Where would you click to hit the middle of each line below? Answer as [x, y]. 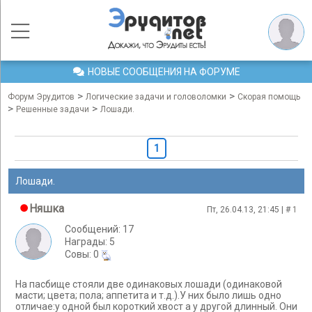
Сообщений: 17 [99, 229]
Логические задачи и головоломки [156, 97]
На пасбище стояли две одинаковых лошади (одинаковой [149, 284]
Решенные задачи [53, 109]
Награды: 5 [90, 242]
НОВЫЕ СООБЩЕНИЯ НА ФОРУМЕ [164, 72]
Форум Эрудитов [41, 97]
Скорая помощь [269, 97]
